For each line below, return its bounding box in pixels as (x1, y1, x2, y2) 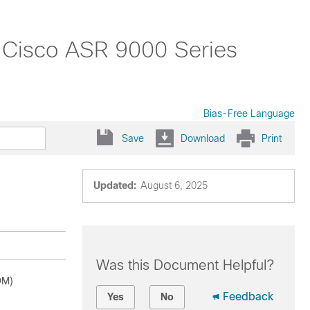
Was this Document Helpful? (95, 257, 274, 273)
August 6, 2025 (140, 180, 208, 191)
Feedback (222, 291, 273, 302)
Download (181, 132, 225, 144)
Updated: (93, 180, 136, 191)
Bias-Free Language (203, 108, 295, 119)
